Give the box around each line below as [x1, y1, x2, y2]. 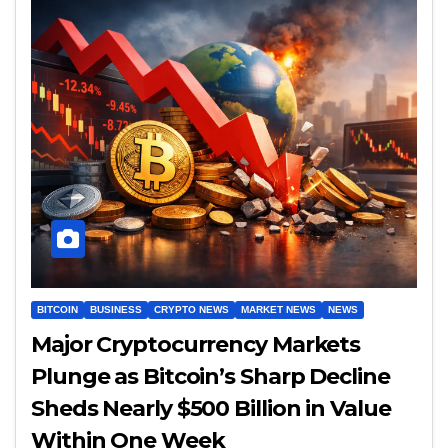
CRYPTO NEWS [154, 304, 229, 316]
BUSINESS [90, 304, 142, 316]
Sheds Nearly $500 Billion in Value [31, 395, 391, 423]
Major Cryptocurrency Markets [31, 331, 361, 359]
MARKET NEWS [241, 304, 316, 316]
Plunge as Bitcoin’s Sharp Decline [31, 363, 390, 391]
